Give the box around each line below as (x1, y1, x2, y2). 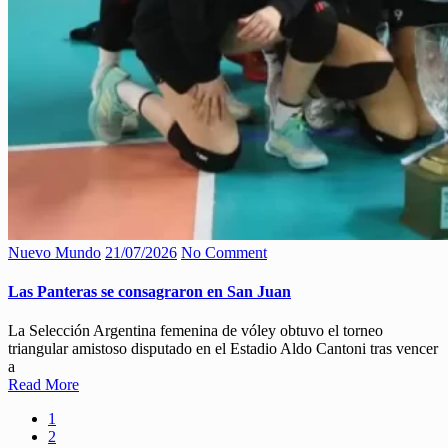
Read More (8, 376, 79, 394)
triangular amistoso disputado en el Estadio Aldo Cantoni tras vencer (8, 340, 438, 358)
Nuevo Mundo (8, 243, 101, 261)
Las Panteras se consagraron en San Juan (8, 283, 291, 301)
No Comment (181, 243, 267, 261)
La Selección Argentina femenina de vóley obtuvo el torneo (8, 322, 383, 340)
